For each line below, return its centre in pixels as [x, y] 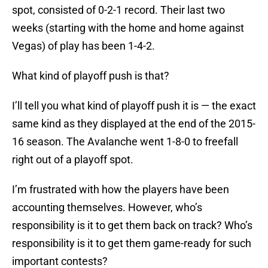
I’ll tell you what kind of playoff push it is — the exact [134, 106]
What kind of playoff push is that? [91, 76]
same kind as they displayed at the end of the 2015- [134, 124]
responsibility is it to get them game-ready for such [132, 243]
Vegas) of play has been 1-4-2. [83, 46]
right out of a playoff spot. [73, 160]
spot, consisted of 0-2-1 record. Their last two [118, 10]
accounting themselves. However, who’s [107, 208]
